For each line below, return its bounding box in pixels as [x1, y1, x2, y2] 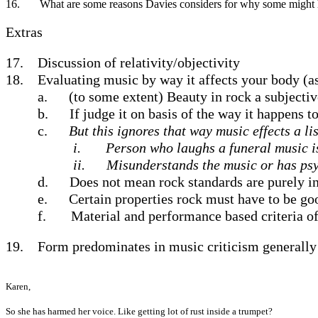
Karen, [6, 281, 31, 292]
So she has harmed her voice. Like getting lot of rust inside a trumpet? [6, 306, 273, 317]
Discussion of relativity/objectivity [38, 55, 240, 70]
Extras [6, 24, 43, 40]
